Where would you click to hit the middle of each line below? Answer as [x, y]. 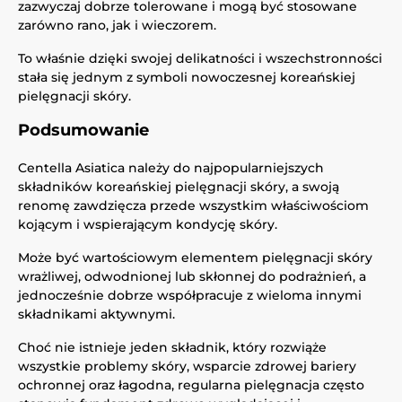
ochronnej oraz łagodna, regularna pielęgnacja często [191, 385]
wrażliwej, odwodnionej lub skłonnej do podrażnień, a [192, 276]
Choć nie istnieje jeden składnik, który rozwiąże [172, 347]
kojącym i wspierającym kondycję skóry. [148, 224]
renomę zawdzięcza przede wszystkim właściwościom [193, 205]
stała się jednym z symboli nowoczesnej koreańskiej [187, 77]
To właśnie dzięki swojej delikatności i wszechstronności [200, 58]
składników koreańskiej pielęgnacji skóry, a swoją [179, 187]
